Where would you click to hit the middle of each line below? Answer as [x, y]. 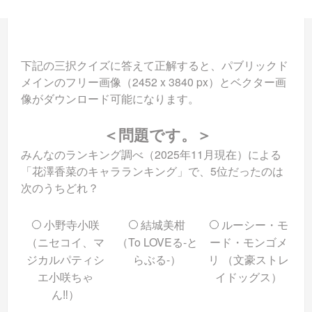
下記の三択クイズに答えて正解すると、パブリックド [154, 65]
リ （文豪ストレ [249, 260]
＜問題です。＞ [157, 135]
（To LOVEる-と [157, 242]
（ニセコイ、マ [66, 242]
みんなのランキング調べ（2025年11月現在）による [151, 155]
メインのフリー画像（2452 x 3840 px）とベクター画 [153, 82]
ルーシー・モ [253, 225]
